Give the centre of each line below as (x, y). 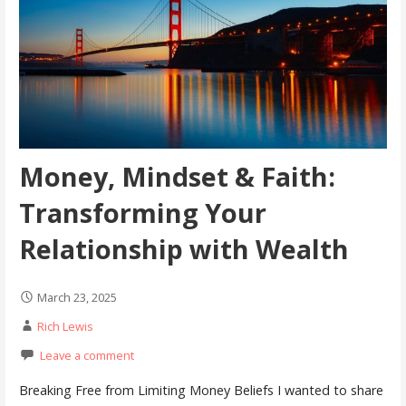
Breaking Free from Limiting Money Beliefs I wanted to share (201, 390)
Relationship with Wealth (184, 248)
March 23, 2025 (77, 297)
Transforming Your (142, 212)
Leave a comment (87, 355)
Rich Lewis (65, 326)
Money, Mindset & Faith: (177, 176)
